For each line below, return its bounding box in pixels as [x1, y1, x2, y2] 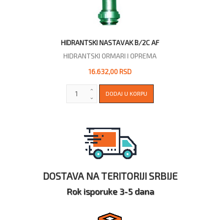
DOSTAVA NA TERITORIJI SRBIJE [43, 169, 177, 182]
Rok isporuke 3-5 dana [66, 185, 154, 196]
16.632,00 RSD [88, 67, 132, 76]
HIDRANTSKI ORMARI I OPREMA [63, 51, 157, 60]
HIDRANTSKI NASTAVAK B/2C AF [61, 38, 159, 47]
